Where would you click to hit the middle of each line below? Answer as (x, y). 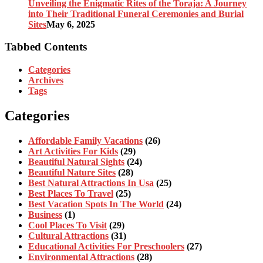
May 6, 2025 (71, 24)
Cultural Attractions (68, 235)
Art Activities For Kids (73, 151)
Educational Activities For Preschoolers (106, 246)
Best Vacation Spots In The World (96, 204)
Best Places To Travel (71, 193)
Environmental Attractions (81, 257)
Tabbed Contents (46, 47)
